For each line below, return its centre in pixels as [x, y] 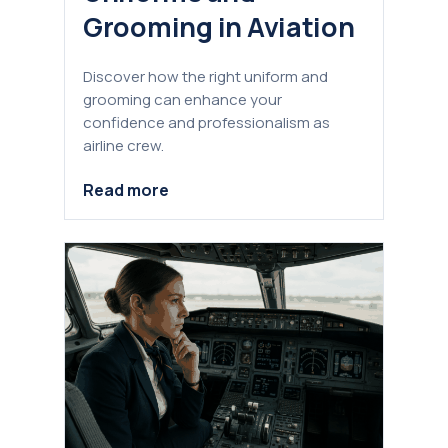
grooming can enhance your [182, 99]
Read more [126, 190]
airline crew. [123, 145]
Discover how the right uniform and [205, 76]
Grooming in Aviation [219, 26]
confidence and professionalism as [206, 122]
